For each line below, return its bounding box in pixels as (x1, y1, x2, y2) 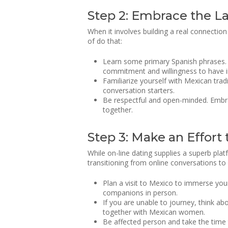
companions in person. (103, 188, 178, 197)
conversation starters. (103, 85, 175, 95)
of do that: (88, 36, 122, 46)
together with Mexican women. (103, 207, 205, 217)
